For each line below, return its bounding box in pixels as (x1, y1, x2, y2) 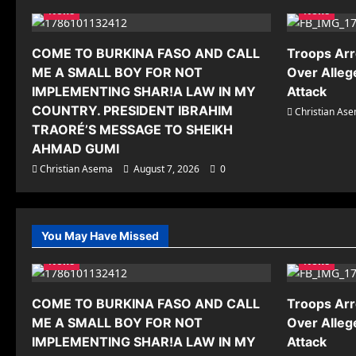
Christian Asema (40, 162, 113, 176)
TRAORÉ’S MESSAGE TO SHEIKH (32, 122, 233, 138)
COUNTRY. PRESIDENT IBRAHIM (32, 103, 233, 119)
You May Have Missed (41, 229, 159, 243)
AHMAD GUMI (32, 141, 119, 157)
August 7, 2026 (131, 162, 202, 176)
